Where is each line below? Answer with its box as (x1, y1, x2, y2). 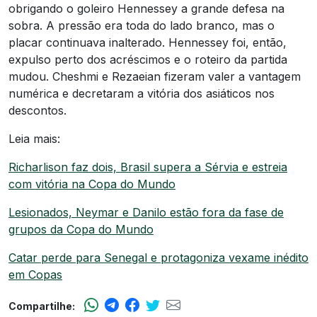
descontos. (8, 103, 67, 118)
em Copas (8, 267, 62, 282)
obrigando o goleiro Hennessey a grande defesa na (8, 1, 284, 16)
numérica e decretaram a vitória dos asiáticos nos (8, 86, 275, 101)
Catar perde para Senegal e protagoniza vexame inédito (8, 250, 309, 265)
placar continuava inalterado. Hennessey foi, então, (8, 35, 287, 50)
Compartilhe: (8, 300, 75, 313)
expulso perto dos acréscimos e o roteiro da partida (8, 52, 287, 67)
